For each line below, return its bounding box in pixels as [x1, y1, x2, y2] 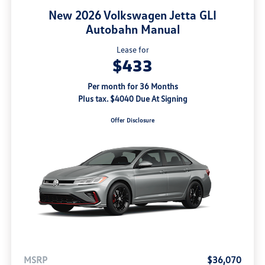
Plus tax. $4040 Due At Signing [77, 93, 188, 104]
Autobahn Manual [85, 21, 180, 37]
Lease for [116, 44, 149, 55]
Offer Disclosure [111, 117, 154, 124]
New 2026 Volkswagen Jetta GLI [49, 7, 216, 23]
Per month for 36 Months [87, 81, 178, 92]
